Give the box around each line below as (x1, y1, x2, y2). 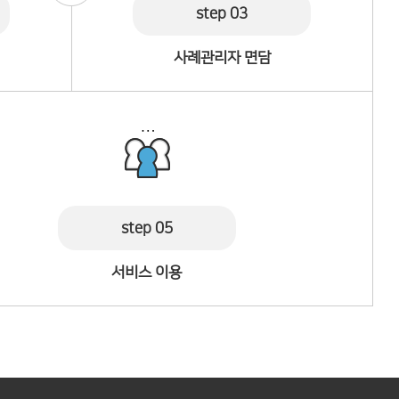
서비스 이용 (111, 265, 183, 281)
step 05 (120, 220, 173, 236)
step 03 (196, 5, 248, 21)
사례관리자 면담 (173, 50, 271, 66)
